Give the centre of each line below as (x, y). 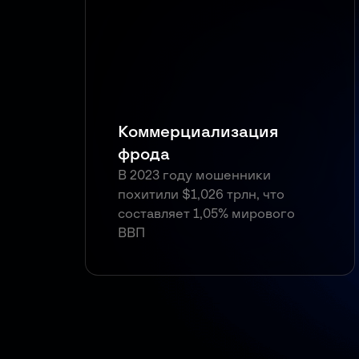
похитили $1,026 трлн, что (201, 195)
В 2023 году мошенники (194, 175)
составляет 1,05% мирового (206, 214)
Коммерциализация (198, 132)
